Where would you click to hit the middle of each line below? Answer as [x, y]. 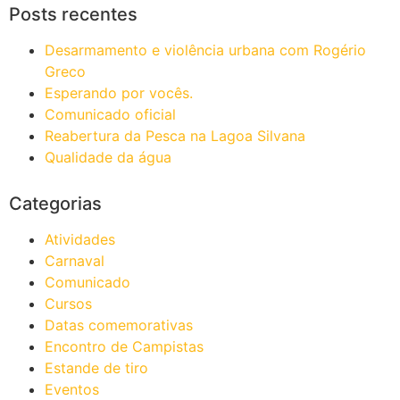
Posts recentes [73, 15]
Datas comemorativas [119, 325]
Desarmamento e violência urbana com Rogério [205, 50]
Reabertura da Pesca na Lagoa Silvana [175, 136]
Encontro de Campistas [124, 347]
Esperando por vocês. [119, 93]
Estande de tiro [96, 368]
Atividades [80, 240]
